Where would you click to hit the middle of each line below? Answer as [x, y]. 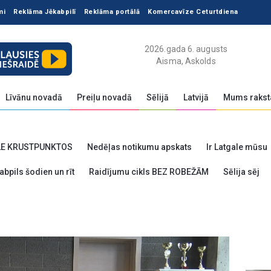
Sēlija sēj [241, 172]
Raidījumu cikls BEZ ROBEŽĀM [149, 172]
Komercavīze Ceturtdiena [193, 12]
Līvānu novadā [34, 97]
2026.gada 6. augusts [186, 49]
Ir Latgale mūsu [237, 147]
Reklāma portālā [112, 12]
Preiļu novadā [104, 97]
